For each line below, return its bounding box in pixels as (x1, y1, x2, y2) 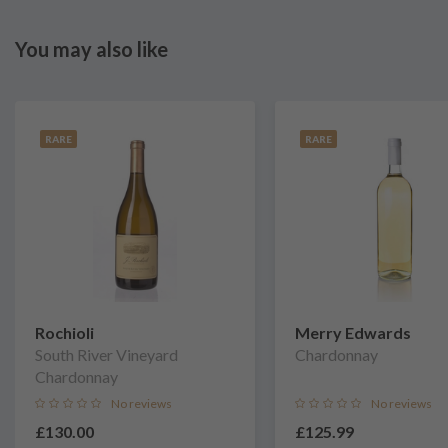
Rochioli (35, 323, 94, 342)
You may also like (15, 37, 168, 61)
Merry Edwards (295, 323, 411, 342)
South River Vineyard (35, 345, 178, 364)
